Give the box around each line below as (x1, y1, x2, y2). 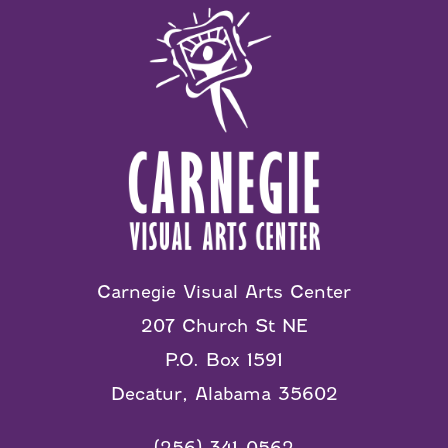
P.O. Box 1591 (165, 350, 283, 371)
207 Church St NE (140, 316, 308, 337)
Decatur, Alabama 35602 (110, 384, 338, 405)
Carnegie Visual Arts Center (97, 282, 351, 303)
